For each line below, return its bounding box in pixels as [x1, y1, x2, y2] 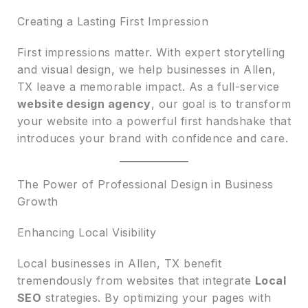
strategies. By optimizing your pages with [41, 290, 272, 305]
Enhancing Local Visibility [16, 225, 157, 239]
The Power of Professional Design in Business [16, 177, 274, 191]
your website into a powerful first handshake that [16, 113, 291, 128]
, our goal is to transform [151, 96, 291, 111]
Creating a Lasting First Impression [16, 14, 209, 28]
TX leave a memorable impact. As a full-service [16, 79, 280, 93]
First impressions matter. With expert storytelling [16, 45, 285, 59]
